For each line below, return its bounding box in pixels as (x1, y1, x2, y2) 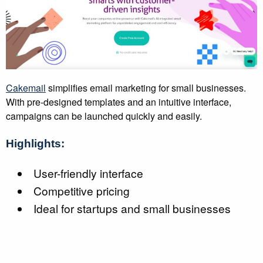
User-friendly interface (33, 165, 144, 181)
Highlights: (6, 137, 65, 150)
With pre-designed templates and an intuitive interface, (6, 95, 231, 109)
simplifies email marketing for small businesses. (46, 81, 246, 95)
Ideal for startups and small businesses (33, 200, 231, 217)
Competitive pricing (33, 183, 130, 199)
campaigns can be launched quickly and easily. (6, 109, 202, 123)
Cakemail (6, 81, 46, 95)
